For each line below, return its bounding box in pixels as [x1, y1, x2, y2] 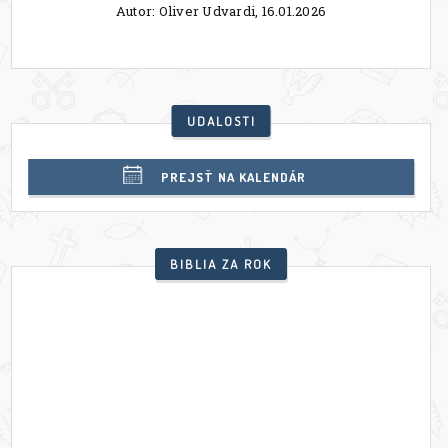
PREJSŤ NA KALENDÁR [160, 168, 306, 185]
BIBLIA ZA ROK [170, 256, 272, 273]
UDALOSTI [186, 113, 256, 130]
